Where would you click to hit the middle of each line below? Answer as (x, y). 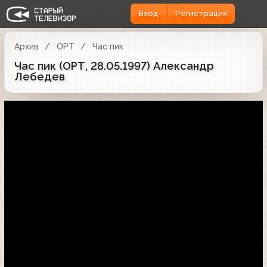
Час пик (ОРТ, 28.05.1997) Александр (114, 66)
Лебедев (40, 76)
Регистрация (201, 14)
